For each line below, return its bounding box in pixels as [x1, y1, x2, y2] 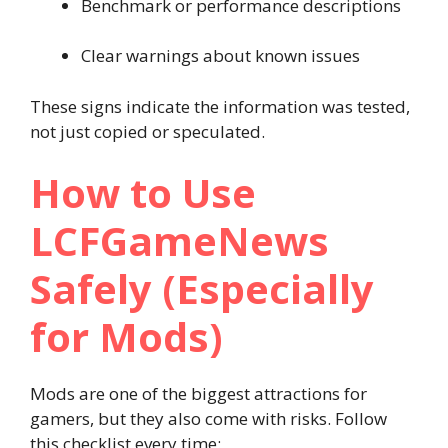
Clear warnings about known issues [81, 44, 360, 67]
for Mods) [30, 309, 223, 364]
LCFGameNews [30, 213, 329, 268]
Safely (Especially [30, 261, 374, 316]
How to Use [30, 165, 256, 220]
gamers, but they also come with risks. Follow [30, 407, 387, 430]
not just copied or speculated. [30, 119, 265, 143]
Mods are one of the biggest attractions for [30, 382, 367, 405]
